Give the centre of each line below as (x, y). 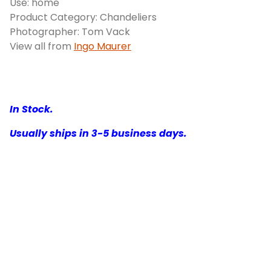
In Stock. (31, 109)
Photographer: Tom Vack (70, 32)
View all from (42, 47)
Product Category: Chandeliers (83, 18)
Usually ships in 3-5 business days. (98, 134)
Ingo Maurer (103, 47)
